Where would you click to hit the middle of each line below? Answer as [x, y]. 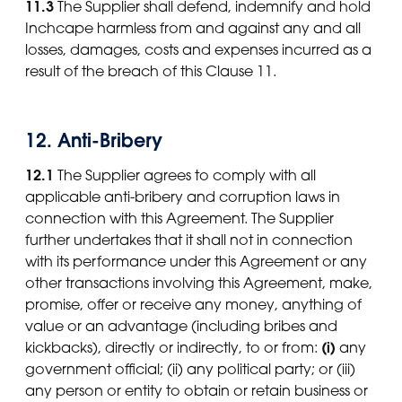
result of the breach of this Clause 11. [151, 71]
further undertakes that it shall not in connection [189, 240]
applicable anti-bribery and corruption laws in [183, 197]
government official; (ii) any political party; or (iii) [190, 369]
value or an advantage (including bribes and [181, 326]
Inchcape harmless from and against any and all [193, 28]
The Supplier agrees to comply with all [185, 175]
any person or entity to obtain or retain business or [197, 391]
